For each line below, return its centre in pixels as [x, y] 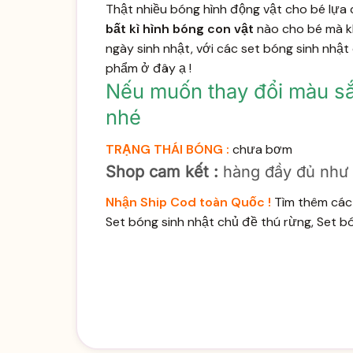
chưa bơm [260, 150]
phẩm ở [129, 68]
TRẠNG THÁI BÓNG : [167, 150]
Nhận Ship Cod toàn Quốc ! [188, 203]
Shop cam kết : [162, 172]
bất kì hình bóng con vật [179, 28]
